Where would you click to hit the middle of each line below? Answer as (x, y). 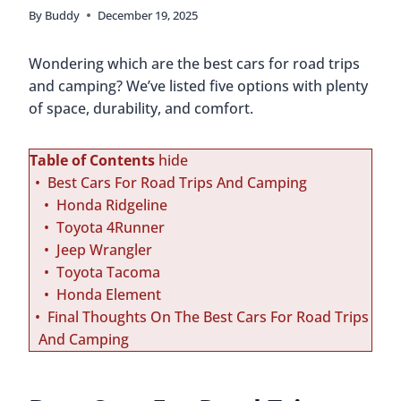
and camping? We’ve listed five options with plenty (198, 86)
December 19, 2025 (148, 16)
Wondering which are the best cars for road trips (194, 64)
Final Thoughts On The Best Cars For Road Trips (208, 317)
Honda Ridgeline (112, 205)
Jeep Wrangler (104, 250)
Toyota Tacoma (108, 273)
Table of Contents (92, 161)
